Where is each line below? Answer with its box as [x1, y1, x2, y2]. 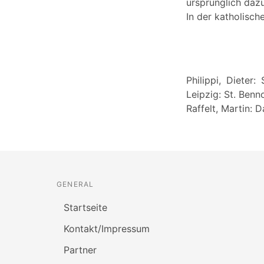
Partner [64, 243, 97, 256]
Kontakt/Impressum [64, 222, 150, 235]
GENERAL [57, 179, 94, 189]
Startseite [64, 201, 107, 213]
